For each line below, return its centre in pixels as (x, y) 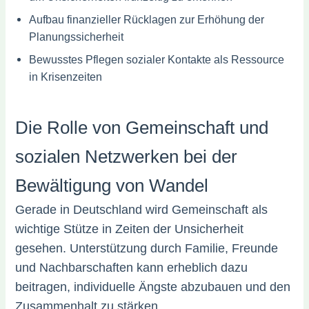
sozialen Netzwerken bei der (127, 157)
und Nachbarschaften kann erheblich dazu (132, 268)
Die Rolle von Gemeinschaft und (142, 128)
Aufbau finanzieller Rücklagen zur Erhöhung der (147, 20)
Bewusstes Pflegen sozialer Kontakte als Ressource (157, 60)
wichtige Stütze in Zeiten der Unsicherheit (130, 229)
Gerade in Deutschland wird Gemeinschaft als (142, 210)
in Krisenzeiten (66, 77)
